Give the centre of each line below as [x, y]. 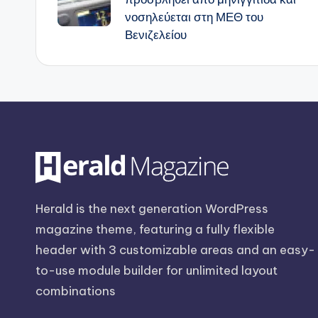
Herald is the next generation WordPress [152, 209]
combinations [76, 291]
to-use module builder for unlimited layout [157, 270]
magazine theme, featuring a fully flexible [155, 229]
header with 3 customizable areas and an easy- [175, 250]
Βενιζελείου [156, 34]
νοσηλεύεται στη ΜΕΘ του [194, 17]
